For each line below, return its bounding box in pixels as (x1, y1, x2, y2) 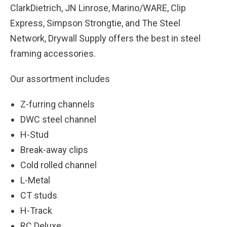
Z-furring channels (20, 99, 95, 109)
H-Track (20, 205, 52, 216)
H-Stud (20, 129, 49, 140)
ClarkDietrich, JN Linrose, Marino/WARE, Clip (10, 3, 186, 13)
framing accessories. (10, 48, 96, 59)
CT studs (20, 190, 57, 201)
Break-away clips (20, 144, 88, 155)
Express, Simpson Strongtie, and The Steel (10, 18, 180, 28)
